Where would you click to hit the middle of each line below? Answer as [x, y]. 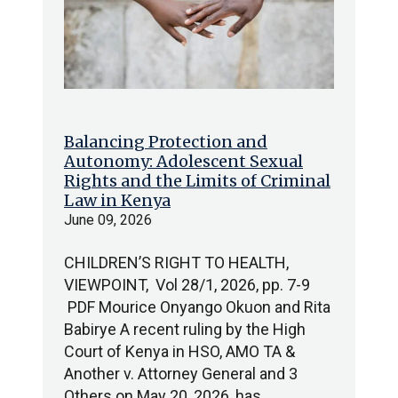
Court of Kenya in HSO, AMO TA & [179, 351]
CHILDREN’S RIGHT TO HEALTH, [176, 263]
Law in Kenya [117, 200]
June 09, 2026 [108, 220]
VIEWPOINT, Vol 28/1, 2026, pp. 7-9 [187, 285]
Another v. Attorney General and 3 [181, 374]
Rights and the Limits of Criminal [197, 181]
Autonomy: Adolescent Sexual [183, 161]
